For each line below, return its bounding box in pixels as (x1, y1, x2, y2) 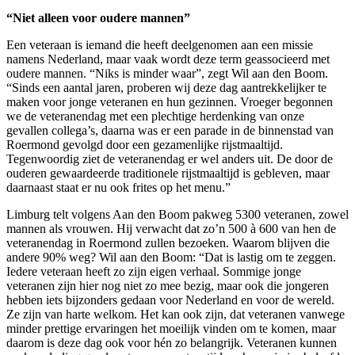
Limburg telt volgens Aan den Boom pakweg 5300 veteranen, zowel (6, 207, 349, 221)
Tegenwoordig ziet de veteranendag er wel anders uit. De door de (6, 151, 333, 166)
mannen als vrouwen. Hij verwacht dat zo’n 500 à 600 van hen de (6, 221, 336, 235)
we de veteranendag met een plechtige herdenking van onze (6, 109, 304, 123)
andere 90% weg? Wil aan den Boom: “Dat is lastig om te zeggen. (6, 250, 336, 264)
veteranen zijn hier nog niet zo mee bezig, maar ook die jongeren (6, 278, 329, 292)
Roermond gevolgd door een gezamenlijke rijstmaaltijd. (6, 137, 283, 151)
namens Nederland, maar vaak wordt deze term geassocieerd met (6, 52, 330, 66)
